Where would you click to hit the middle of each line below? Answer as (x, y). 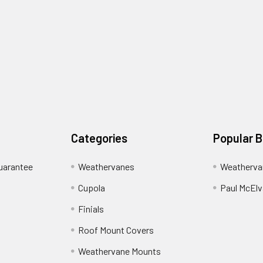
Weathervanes (107, 166)
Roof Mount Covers (116, 230)
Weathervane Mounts (120, 251)
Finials (91, 209)
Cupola (92, 188)
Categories (100, 138)
